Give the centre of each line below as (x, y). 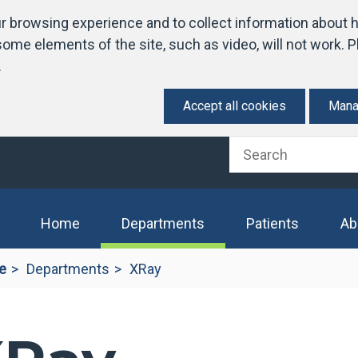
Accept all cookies (235, 106)
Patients (272, 223)
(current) (232, 223)
